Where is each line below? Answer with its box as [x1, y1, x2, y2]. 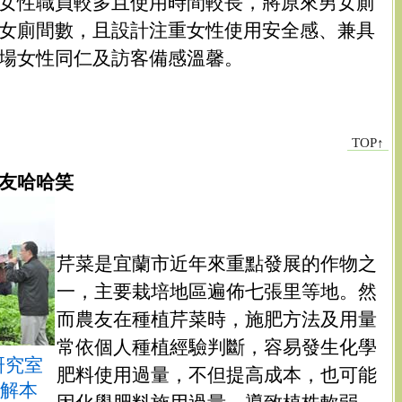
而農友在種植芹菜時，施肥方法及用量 [57, 308, 377, 329]
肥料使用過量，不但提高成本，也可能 [57, 363, 377, 385]
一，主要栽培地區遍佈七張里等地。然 [57, 280, 377, 301]
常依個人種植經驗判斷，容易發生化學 [57, 336, 377, 357]
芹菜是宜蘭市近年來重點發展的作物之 [57, 252, 377, 274]
